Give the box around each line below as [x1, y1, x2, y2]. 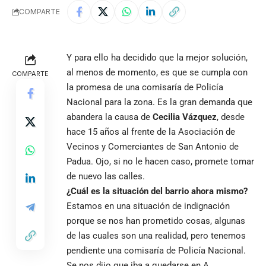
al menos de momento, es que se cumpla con [66, 66, 248, 78]
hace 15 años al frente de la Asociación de [66, 126, 235, 137]
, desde [217, 111, 245, 122]
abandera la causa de [66, 111, 153, 122]
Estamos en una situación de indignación [66, 200, 230, 211]
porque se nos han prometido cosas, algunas [66, 215, 245, 226]
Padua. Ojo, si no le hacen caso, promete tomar [66, 156, 254, 167]
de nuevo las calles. [66, 170, 145, 182]
